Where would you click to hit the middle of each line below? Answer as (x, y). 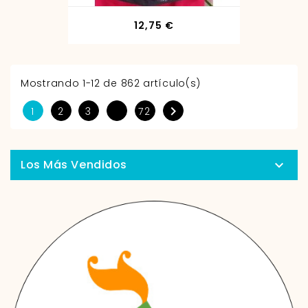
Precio (191, 25)
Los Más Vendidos (74, 165)
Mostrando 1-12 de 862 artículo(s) (111, 83)
